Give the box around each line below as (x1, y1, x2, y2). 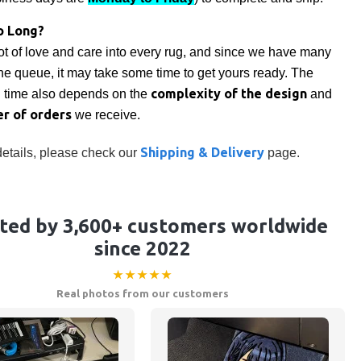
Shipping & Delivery (140, 145, 265, 160)
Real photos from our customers (56, 288, 230, 300)
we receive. (72, 107, 141, 122)
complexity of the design (151, 85, 308, 101)
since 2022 (94, 238, 192, 260)
